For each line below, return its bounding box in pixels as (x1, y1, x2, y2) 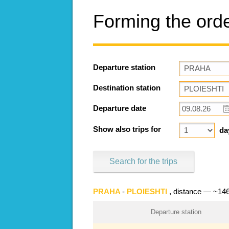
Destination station (93, 83, 161, 92)
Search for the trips (109, 156, 177, 166)
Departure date (93, 104, 146, 112)
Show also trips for (93, 125, 161, 133)
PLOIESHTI (127, 187, 169, 196)
